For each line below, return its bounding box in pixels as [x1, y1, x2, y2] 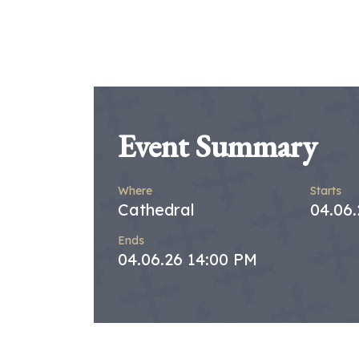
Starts [310, 183, 341, 198]
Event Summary [118, 124, 317, 167]
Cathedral [118, 199, 195, 220]
